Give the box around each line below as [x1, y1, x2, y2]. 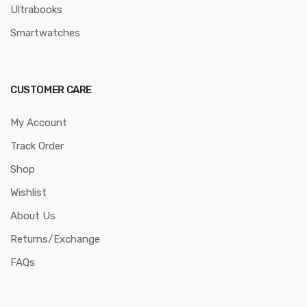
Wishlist [10, 186, 47, 199]
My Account [10, 116, 67, 129]
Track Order [10, 139, 64, 152]
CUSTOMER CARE [10, 83, 93, 96]
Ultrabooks [10, 3, 62, 16]
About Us [10, 209, 56, 222]
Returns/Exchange [10, 232, 100, 245]
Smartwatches [10, 26, 80, 39]
